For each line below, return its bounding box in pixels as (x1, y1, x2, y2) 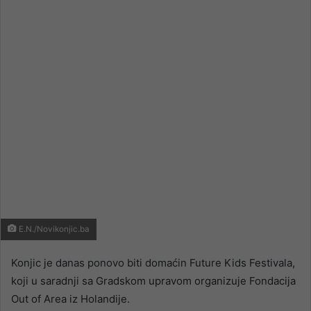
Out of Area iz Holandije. (11, 292, 130, 306)
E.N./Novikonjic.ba (17, 224, 90, 235)
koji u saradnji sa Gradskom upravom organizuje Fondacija (11, 274, 296, 288)
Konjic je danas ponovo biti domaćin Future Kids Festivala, (11, 256, 295, 270)
